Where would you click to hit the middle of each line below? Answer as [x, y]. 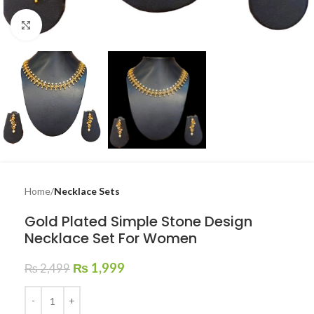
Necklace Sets [87, 191]
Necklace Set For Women [111, 238]
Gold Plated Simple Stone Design [138, 221]
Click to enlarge [75, 25]
